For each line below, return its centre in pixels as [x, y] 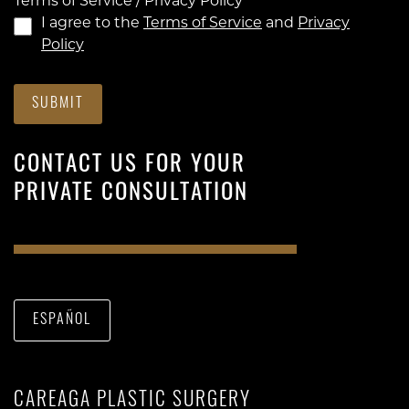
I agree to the [92, 24]
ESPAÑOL [62, 321]
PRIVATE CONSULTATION [131, 194]
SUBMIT [58, 105]
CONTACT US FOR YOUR [130, 166]
